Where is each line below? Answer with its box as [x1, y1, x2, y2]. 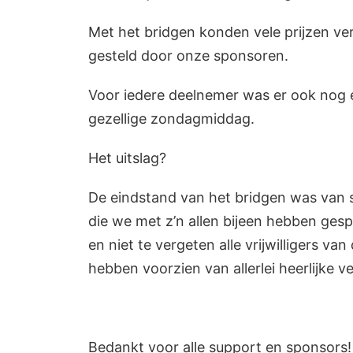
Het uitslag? [88, 149, 166, 166]
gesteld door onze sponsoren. [88, 46, 288, 64]
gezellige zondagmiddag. [88, 110, 255, 127]
